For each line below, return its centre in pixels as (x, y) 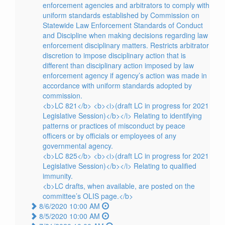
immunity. (58, 176)
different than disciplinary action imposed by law (118, 65)
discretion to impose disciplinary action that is (114, 55)
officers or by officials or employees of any (109, 136)
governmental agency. (78, 146)
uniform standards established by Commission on (121, 15)
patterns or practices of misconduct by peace (114, 126)
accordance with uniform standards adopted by (117, 85)
